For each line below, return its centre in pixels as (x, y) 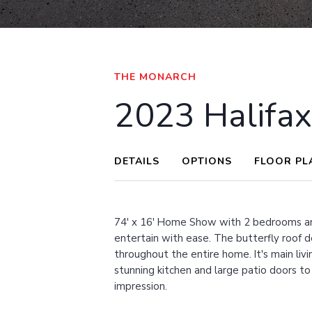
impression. (141, 286)
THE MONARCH (156, 77)
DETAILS (137, 161)
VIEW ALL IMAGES (63, 44)
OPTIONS (207, 161)
